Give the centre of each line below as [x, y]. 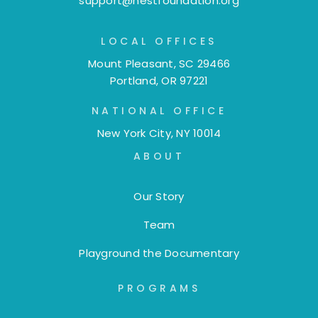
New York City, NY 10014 [159, 133]
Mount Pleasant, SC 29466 [159, 64]
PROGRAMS [159, 289]
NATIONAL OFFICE [159, 111]
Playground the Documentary [159, 253]
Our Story [159, 197]
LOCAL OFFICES [159, 42]
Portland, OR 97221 [159, 81]
